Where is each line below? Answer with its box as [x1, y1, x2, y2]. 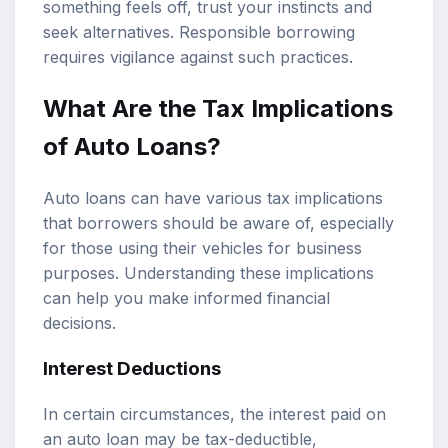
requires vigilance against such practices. [43, 46, 353, 67]
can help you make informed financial [43, 287, 330, 308]
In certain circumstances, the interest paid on [43, 404, 386, 425]
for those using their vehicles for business [43, 237, 362, 258]
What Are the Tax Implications [43, 93, 393, 123]
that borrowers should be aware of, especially [43, 212, 394, 233]
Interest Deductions [43, 357, 221, 381]
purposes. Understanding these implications [43, 262, 374, 283]
